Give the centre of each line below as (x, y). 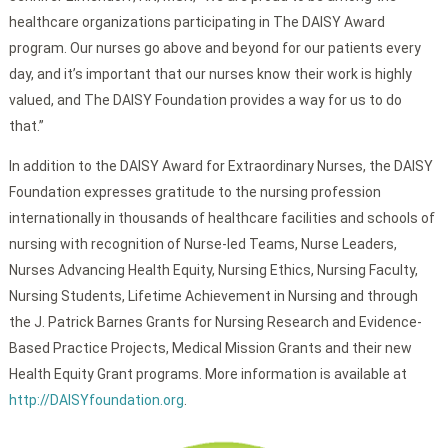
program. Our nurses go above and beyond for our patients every (214, 48)
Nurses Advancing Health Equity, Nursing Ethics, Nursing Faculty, (213, 270)
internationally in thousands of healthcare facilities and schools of (221, 218)
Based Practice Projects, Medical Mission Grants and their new (210, 348)
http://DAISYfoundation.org (96, 400)
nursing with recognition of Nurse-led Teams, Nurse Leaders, (202, 244)
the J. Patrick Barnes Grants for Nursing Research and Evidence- (215, 322)
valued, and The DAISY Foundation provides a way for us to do (205, 100)
